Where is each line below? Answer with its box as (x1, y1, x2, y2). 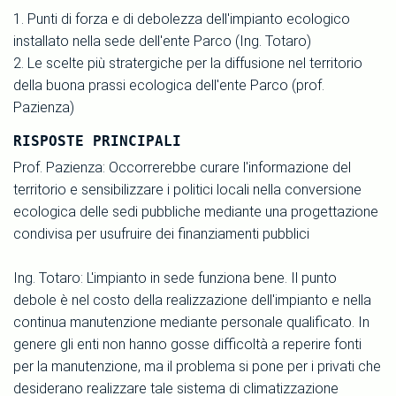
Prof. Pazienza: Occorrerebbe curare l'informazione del (13, 158, 351, 176)
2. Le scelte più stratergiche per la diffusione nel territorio (13, 54, 362, 72)
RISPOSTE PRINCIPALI (13, 132, 181, 149)
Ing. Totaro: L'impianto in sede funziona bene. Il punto (13, 269, 337, 286)
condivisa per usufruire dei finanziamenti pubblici (13, 225, 309, 242)
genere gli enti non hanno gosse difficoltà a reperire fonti (13, 335, 362, 353)
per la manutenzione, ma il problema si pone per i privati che (13, 357, 381, 375)
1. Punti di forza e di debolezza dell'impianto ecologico (13, 10, 350, 27)
